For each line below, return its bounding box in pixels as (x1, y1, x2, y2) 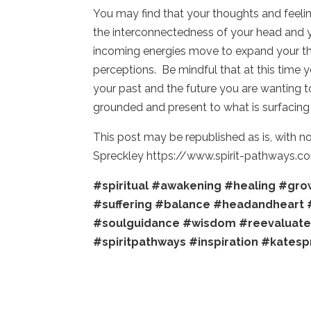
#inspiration (189, 235, 259, 249)
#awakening (151, 178, 222, 192)
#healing (224, 178, 276, 192)
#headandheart (213, 197, 305, 211)
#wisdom (183, 216, 237, 230)
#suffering (93, 197, 153, 211)
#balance (155, 197, 211, 211)
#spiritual (93, 178, 149, 192)
